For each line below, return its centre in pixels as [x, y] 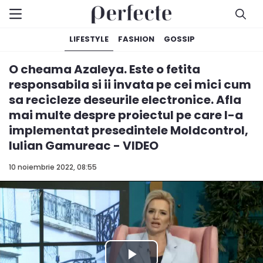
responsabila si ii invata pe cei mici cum [130, 85]
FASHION [136, 39]
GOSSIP [179, 39]
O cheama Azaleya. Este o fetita [104, 69]
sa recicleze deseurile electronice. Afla [125, 100]
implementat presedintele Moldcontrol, [129, 130]
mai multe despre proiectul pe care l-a [126, 115]
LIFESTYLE [89, 39]
